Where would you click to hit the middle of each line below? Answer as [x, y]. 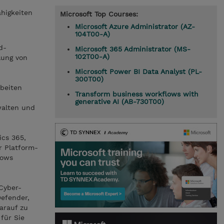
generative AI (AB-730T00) [119, 101]
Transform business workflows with [136, 94]
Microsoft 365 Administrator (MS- [132, 49]
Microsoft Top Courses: [99, 14]
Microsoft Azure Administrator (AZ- [135, 26]
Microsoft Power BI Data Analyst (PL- [138, 71]
